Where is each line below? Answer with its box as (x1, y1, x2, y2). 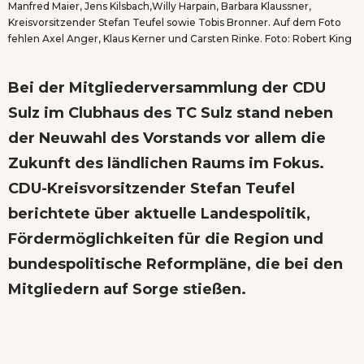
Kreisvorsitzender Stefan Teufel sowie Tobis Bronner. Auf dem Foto (8, 16, 341, 29)
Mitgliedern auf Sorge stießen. (8, 280, 246, 299)
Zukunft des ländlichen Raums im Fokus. (8, 154, 324, 173)
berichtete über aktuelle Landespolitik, (8, 205, 310, 223)
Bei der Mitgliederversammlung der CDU (8, 79, 326, 97)
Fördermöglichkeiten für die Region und (8, 230, 323, 249)
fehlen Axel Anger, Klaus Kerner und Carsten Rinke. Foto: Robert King (8, 32, 352, 45)
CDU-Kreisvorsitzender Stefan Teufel (8, 180, 295, 198)
